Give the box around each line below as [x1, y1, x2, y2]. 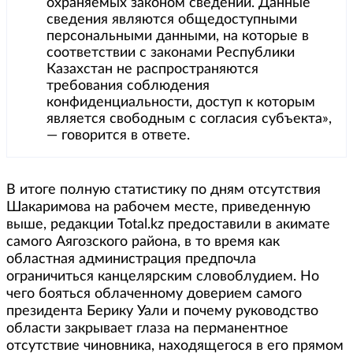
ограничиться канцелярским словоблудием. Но [6, 269, 319, 284]
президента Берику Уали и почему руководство [6, 304, 318, 319]
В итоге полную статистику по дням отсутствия [6, 183, 321, 198]
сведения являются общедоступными [46, 13, 297, 28]
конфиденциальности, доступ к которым [46, 95, 315, 110]
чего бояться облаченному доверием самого [6, 287, 302, 302]
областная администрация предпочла [6, 252, 256, 267]
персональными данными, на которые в [46, 29, 309, 44]
